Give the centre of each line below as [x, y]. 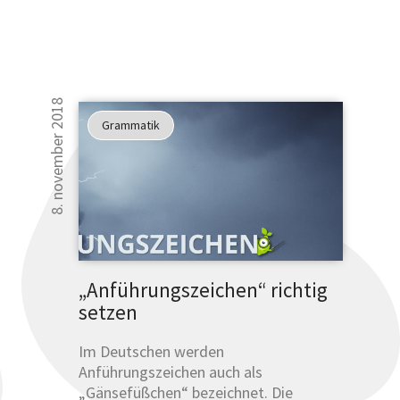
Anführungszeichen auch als [170, 371]
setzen [108, 312]
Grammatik [130, 125]
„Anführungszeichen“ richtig [203, 289]
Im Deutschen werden [151, 351]
